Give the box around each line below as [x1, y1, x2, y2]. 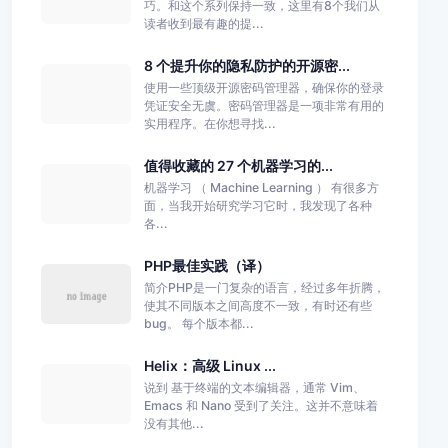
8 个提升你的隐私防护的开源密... [143, 56, 350, 74]
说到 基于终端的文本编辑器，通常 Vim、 [143, 379, 365, 395]
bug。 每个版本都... [143, 315, 254, 331]
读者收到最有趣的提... [143, 15, 264, 31]
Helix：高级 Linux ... [143, 356, 276, 374]
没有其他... [143, 415, 204, 431]
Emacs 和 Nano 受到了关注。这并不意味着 [143, 397, 378, 413]
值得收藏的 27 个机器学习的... [143, 156, 333, 174]
